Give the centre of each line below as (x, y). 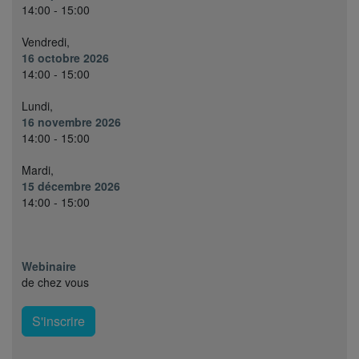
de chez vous (55, 282)
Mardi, (38, 169)
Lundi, (37, 105)
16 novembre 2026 (71, 121)
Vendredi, (46, 41)
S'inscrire (58, 321)
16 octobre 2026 (65, 57)
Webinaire (49, 266)
